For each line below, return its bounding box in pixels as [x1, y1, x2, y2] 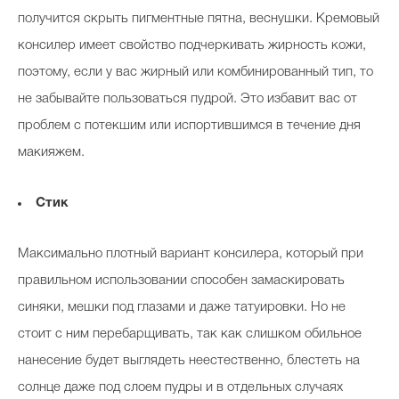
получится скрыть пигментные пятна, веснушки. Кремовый [18, 12, 379, 25]
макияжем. [18, 146, 85, 159]
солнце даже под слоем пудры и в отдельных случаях [18, 381, 343, 394]
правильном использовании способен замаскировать [18, 274, 345, 287]
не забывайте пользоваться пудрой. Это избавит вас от [18, 93, 357, 105]
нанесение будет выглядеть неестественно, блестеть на [18, 354, 360, 367]
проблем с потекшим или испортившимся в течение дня [18, 119, 361, 132]
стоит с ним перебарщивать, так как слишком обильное [18, 328, 362, 340]
